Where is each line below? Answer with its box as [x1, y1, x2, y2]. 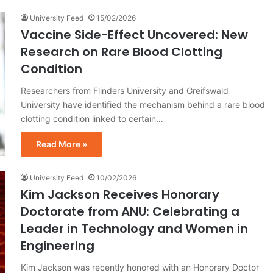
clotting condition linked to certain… [21, 113, 163, 124]
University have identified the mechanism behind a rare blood [21, 99, 265, 110]
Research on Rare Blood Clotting [21, 43, 222, 60]
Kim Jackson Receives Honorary [21, 185, 219, 203]
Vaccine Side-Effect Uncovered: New [21, 26, 248, 43]
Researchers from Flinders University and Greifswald [21, 85, 229, 96]
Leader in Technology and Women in [21, 219, 248, 237]
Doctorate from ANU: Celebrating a [21, 202, 239, 220]
